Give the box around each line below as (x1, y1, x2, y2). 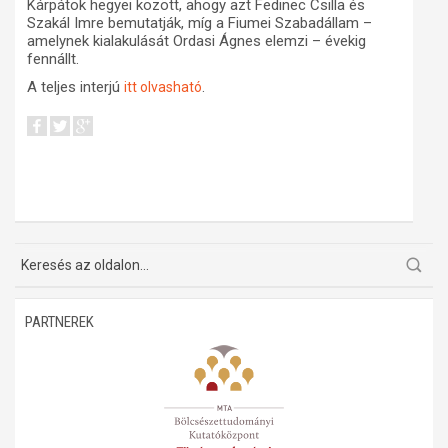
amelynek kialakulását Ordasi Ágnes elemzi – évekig (27, 32, 366, 51)
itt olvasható (124, 79, 202, 96)
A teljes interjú (27, 78, 124, 97)
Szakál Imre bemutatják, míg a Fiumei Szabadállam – (27, 14, 372, 33)
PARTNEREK (25, 313, 94, 332)
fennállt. (27, 50, 79, 69)
